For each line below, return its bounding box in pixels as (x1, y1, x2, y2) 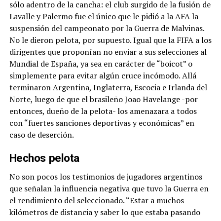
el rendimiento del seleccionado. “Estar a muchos (9, 195, 184, 206)
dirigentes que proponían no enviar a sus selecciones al (9, 46, 207, 57)
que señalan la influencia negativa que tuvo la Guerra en (9, 183, 209, 194)
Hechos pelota (9, 151, 79, 164)
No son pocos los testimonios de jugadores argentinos (9, 171, 202, 182)
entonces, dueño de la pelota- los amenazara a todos (9, 106, 197, 116)
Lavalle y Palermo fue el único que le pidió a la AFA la (9, 11, 198, 22)
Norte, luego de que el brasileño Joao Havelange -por (9, 94, 198, 105)
